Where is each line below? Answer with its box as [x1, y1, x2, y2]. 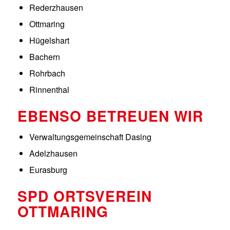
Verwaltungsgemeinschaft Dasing [29, 130, 151, 143]
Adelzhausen [29, 147, 78, 159]
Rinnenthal [29, 83, 69, 95]
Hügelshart [29, 34, 69, 46]
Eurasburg [29, 163, 67, 176]
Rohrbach [29, 67, 65, 79]
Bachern [29, 50, 60, 63]
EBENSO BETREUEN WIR [17, 105, 203, 126]
